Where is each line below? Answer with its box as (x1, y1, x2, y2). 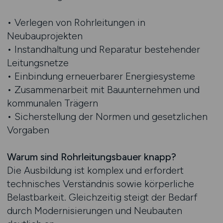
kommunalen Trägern (6, 97, 98, 109)
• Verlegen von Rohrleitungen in (6, 16, 145, 28)
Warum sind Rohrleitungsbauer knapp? (6, 151, 176, 163)
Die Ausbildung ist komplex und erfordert (6, 164, 184, 176)
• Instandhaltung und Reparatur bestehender (6, 43, 200, 55)
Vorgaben (6, 124, 49, 136)
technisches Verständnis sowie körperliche (6, 178, 194, 190)
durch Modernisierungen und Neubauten (6, 205, 182, 217)
